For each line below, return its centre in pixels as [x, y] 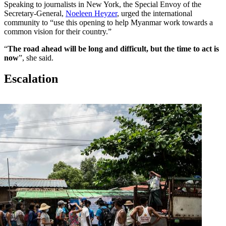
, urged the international [155, 13]
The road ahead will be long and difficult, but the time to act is [113, 48]
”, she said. [37, 58]
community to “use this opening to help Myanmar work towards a [108, 22]
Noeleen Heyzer [91, 13]
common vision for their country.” [58, 31]
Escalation [31, 79]
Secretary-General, [35, 13]
